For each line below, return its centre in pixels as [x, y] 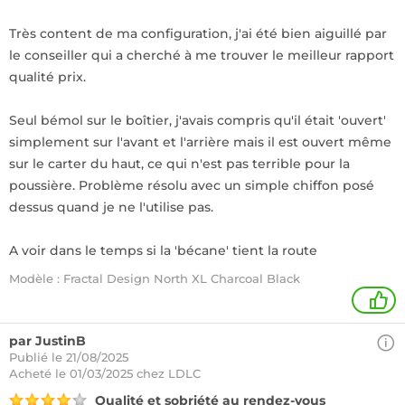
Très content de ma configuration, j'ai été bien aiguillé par [198, 33]
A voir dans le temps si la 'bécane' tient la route [163, 250]
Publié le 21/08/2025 [69, 357]
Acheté [32, 373]
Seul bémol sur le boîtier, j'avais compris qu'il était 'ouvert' [198, 120]
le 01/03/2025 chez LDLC [128, 373]
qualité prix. [47, 77]
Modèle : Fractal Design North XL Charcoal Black [155, 278]
